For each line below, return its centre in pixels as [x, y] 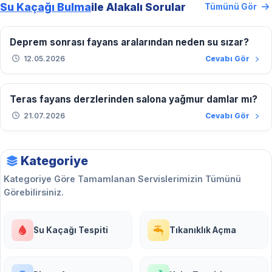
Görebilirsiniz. [34, 192]
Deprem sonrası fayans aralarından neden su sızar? [129, 42]
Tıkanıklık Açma [203, 230]
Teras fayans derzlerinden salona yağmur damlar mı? [134, 99]
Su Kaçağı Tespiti [71, 230]
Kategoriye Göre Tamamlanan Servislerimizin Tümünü [122, 178]
